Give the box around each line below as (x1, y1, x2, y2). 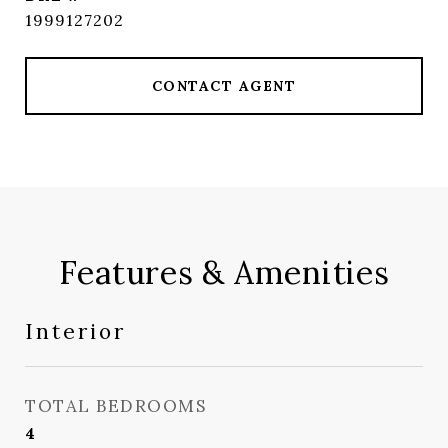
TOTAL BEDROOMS (25, 395, 206, 417)
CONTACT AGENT (151, 77, 297, 95)
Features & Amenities (58, 252, 390, 293)
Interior (25, 318, 126, 345)
